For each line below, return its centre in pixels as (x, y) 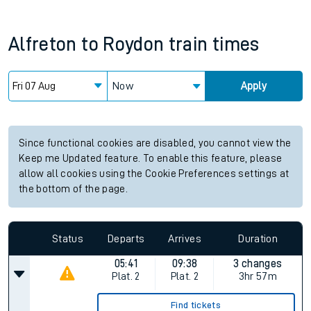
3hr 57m (258, 276)
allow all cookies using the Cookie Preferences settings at (154, 174)
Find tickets (196, 305)
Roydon (134, 44)
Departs (126, 238)
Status (67, 238)
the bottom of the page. (74, 189)
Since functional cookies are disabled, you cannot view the (155, 143)
